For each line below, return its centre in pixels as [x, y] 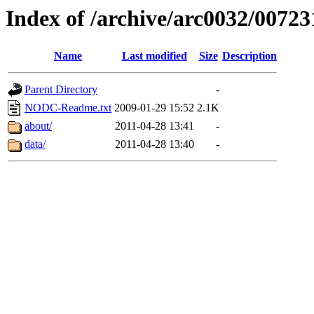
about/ [38, 126]
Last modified [154, 56]
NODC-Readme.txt [68, 108]
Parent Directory [61, 90]
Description [250, 56]
